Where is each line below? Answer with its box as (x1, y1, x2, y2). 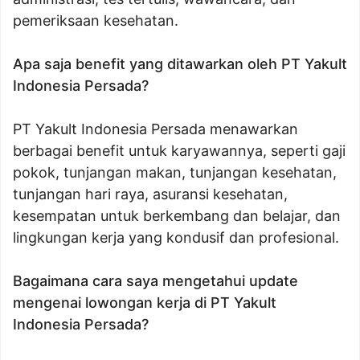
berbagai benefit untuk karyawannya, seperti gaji (13, 142, 346, 159)
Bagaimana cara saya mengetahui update (13, 272, 298, 289)
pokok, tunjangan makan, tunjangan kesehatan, (13, 164, 337, 181)
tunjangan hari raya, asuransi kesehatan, (13, 186, 288, 202)
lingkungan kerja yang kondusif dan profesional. (13, 229, 339, 246)
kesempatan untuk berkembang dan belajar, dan (13, 207, 341, 224)
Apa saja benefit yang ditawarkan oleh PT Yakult (13, 55, 347, 72)
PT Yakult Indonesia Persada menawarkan (13, 121, 298, 137)
